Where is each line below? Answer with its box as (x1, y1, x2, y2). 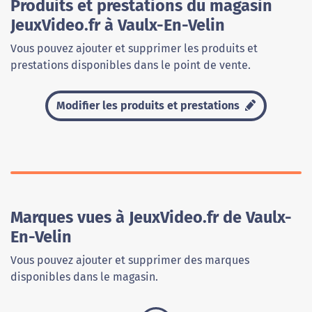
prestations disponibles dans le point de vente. (10, 58, 251, 72)
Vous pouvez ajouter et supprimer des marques (10, 253, 249, 267)
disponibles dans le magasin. (10, 270, 158, 283)
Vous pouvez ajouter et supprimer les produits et (10, 42, 258, 55)
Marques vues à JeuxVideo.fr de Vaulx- (10, 208, 292, 227)
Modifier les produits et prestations (56, 99, 243, 112)
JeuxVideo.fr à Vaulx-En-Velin (10, 15, 225, 35)
